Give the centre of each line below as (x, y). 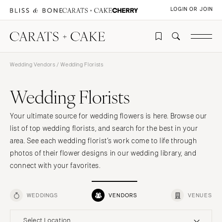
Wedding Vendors (33, 64)
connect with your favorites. (55, 166)
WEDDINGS (43, 195)
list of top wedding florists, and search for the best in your (104, 129)
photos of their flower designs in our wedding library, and (103, 154)
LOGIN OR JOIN (192, 9)
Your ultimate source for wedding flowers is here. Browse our (109, 116)
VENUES (200, 195)
